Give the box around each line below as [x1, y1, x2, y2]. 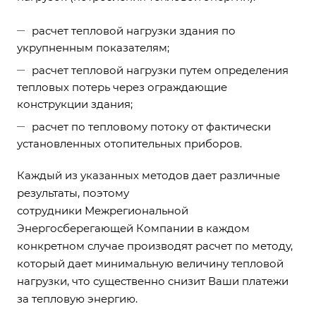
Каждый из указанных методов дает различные [17, 168, 280, 182]
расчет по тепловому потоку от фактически [32, 119, 271, 133]
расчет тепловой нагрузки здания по [32, 23, 236, 37]
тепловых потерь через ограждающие [17, 80, 227, 94]
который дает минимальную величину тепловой [17, 256, 284, 270]
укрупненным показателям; [17, 40, 169, 54]
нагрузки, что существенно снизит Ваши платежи [17, 274, 288, 288]
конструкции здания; [17, 97, 133, 111]
